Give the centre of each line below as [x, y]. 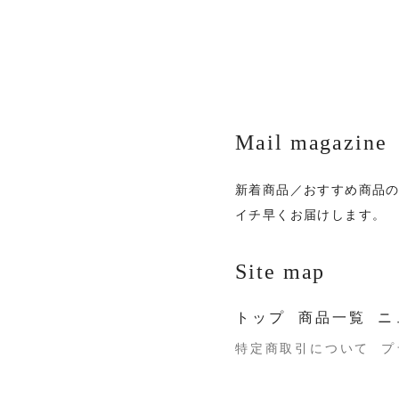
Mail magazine [311, 142]
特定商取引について [303, 349]
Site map [281, 272]
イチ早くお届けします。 [311, 215]
